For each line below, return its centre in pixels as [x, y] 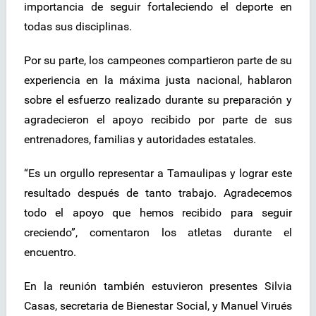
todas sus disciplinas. [78, 27]
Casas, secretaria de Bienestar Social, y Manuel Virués [158, 306]
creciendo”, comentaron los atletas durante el [158, 233]
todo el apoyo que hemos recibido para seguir [158, 213]
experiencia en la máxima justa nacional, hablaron [158, 80]
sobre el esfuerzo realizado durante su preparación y [158, 100]
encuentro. [50, 253]
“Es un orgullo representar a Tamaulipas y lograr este [158, 174]
